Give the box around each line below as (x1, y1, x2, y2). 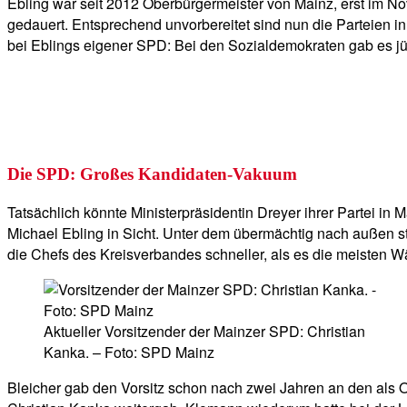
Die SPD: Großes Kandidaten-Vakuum (7, 164, 297, 184)
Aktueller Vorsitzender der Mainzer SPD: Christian (44, 320, 365, 342)
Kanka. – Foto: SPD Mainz (44, 341, 214, 362)
